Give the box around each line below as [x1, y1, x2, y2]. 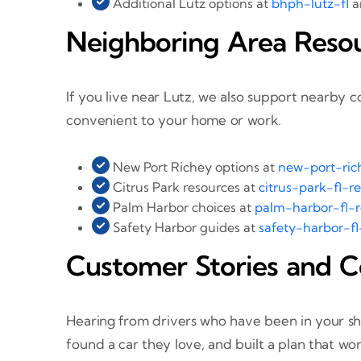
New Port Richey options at [110, 158, 279, 175]
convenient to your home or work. [66, 110, 281, 128]
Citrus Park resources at [110, 178, 259, 195]
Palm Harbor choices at [110, 198, 255, 215]
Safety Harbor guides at [110, 218, 259, 235]
